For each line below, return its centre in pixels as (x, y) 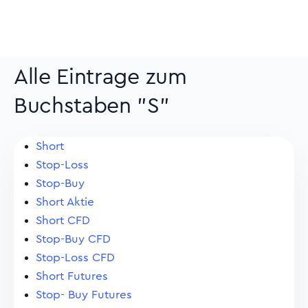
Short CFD (63, 220)
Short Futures (72, 276)
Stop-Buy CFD (73, 239)
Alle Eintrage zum (100, 77)
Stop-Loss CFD (75, 257)
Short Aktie (65, 202)
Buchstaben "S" (92, 106)
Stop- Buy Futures (84, 295)
